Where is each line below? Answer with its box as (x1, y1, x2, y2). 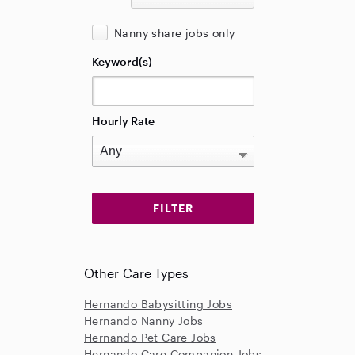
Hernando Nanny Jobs (84, 314, 204, 327)
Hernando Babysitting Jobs (84, 297, 232, 311)
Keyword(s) (92, 55, 152, 68)
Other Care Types (84, 265, 189, 281)
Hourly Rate (92, 114, 155, 128)
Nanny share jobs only (114, 26, 235, 40)
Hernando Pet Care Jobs (84, 330, 216, 344)
